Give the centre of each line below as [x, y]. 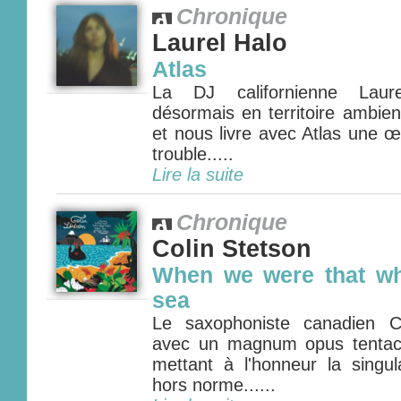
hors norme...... [214, 385]
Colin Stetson [232, 249]
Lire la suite [198, 175]
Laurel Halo [220, 43]
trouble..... [193, 154]
